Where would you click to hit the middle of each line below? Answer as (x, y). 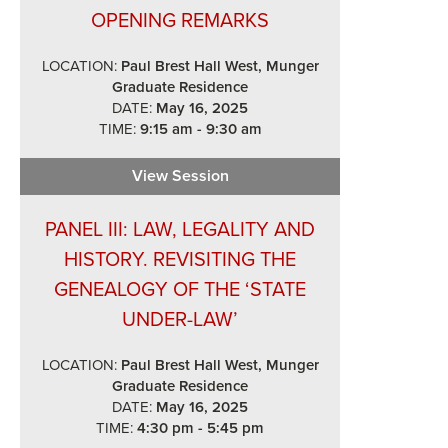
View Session (180, 176)
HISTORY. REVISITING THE (180, 260)
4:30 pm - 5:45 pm (198, 428)
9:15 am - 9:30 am (198, 129)
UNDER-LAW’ (180, 320)
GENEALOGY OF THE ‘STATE (180, 290)
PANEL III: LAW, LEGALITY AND (180, 230)
